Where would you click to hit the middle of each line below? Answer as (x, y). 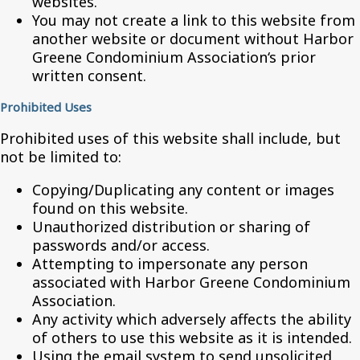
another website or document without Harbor (193, 39)
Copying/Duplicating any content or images (183, 190)
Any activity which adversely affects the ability (192, 319)
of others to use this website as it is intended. (192, 337)
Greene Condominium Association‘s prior (174, 57)
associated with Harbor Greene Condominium (191, 282)
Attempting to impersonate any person (170, 264)
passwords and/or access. (121, 245)
